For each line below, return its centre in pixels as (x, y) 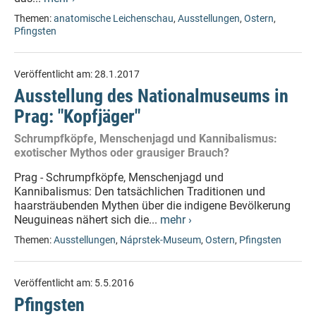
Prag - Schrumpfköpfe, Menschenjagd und (119, 177)
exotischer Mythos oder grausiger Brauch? (122, 153)
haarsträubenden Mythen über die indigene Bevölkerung (152, 206)
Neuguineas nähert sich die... (87, 220)
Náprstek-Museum (160, 240)
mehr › (176, 220)
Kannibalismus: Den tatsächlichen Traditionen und (140, 192)
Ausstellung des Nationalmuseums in (151, 96)
